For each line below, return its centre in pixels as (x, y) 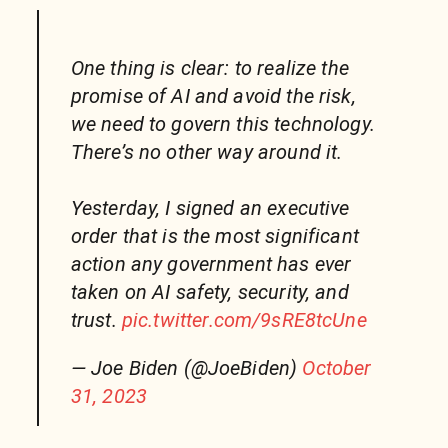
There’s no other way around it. (206, 152)
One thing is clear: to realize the (209, 68)
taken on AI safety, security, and (209, 292)
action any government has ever (211, 264)
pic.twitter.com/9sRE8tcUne (244, 320)
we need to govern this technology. (222, 124)
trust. (96, 320)
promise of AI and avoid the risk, (213, 96)
